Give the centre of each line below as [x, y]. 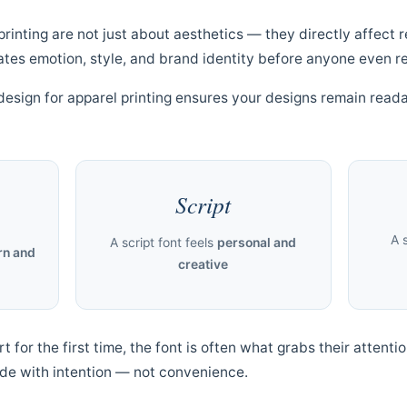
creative [203, 264]
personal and [257, 243]
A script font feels [164, 243]
